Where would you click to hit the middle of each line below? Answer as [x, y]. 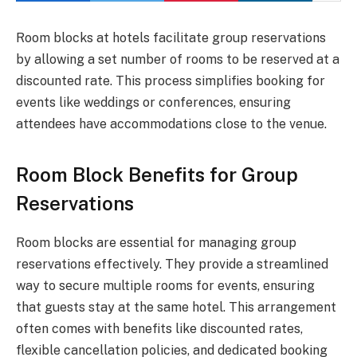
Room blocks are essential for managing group [156, 243]
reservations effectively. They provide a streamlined [172, 265]
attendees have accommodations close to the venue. [171, 124]
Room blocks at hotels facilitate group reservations [171, 38]
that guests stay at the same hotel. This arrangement [176, 308]
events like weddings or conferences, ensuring [153, 102]
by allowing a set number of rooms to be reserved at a [178, 59]
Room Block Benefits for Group [157, 175]
